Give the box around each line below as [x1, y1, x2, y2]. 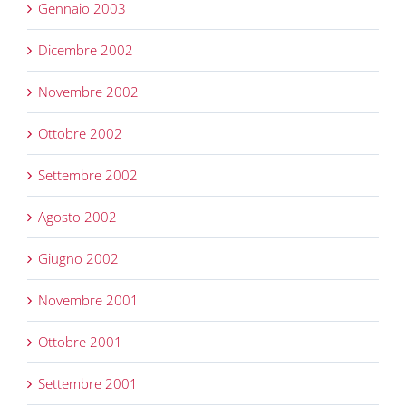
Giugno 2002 [38, 249, 119, 268]
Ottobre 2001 [38, 333, 122, 352]
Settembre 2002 [38, 166, 138, 185]
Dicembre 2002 [38, 41, 133, 60]
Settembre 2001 [38, 374, 138, 393]
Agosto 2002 [38, 208, 117, 227]
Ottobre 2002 [38, 124, 122, 143]
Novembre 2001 [38, 291, 139, 310]
